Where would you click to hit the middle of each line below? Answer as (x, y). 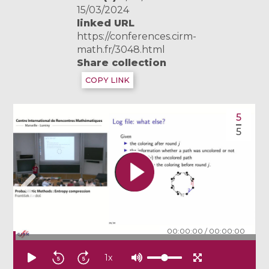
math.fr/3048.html (121, 50)
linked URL (106, 23)
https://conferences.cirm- (137, 36)
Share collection (122, 63)
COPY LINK (108, 80)
